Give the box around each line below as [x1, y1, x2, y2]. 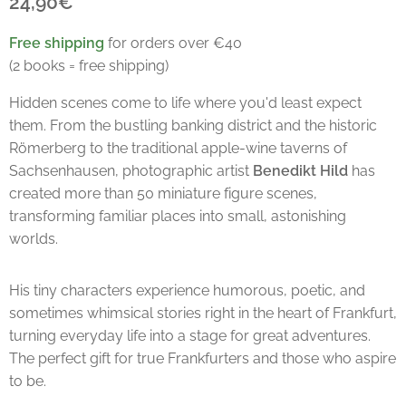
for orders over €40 [104, 34, 246, 53]
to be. [9, 372, 46, 391]
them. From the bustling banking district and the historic [9, 117, 377, 135]
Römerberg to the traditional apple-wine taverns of [9, 140, 347, 158]
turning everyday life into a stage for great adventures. [9, 327, 371, 345]
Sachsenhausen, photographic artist [9, 162, 253, 180]
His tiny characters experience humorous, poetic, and [9, 282, 365, 300]
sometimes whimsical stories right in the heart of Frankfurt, [9, 304, 397, 323]
